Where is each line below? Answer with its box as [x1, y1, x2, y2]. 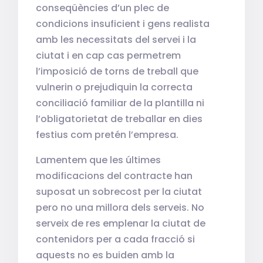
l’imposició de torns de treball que [36, 65, 199, 78]
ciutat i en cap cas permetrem [36, 49, 181, 62]
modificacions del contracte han [36, 169, 193, 183]
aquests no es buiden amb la [36, 248, 175, 262]
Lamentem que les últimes [36, 153, 161, 167]
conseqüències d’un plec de [36, 1, 170, 15]
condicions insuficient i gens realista [36, 17, 210, 31]
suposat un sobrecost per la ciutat [36, 185, 203, 198]
